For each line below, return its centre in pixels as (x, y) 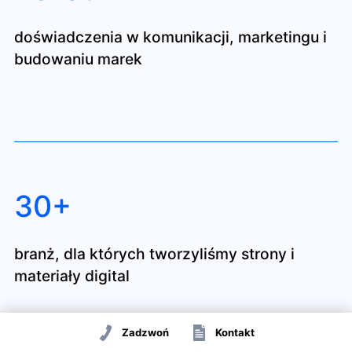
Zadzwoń (145, 332)
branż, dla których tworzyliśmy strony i (154, 254)
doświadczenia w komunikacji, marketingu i (170, 37)
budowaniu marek (78, 59)
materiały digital (71, 276)
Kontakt (235, 332)
